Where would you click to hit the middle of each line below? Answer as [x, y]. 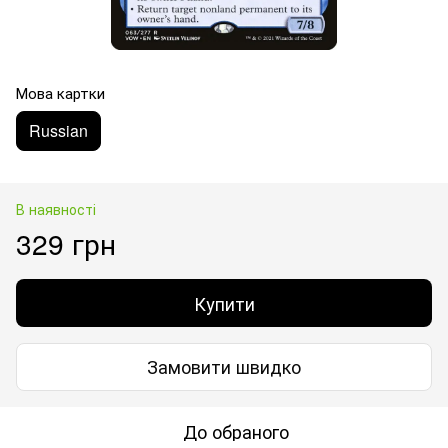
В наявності [56, 208]
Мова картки [60, 92]
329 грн [66, 242]
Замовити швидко [224, 366]
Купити [224, 302]
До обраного [236, 430]
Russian [58, 130]
